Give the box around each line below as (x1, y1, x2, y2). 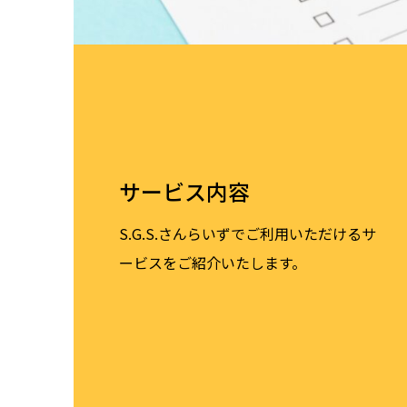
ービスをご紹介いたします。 (119, 251, 306, 273)
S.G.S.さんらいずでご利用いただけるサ (119, 222, 376, 244)
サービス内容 (119, 174, 250, 207)
